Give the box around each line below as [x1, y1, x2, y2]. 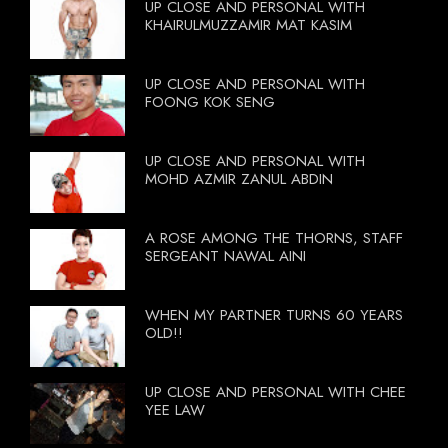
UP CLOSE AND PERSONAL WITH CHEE [145, 380, 406, 403]
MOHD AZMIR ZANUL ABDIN [145, 167, 333, 190]
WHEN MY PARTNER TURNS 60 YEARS [145, 303, 403, 326]
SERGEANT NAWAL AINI [145, 244, 306, 267]
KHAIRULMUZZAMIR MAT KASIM [145, 13, 352, 36]
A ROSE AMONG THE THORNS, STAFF [145, 226, 403, 249]
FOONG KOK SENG [145, 90, 275, 113]
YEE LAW [145, 398, 205, 421]
